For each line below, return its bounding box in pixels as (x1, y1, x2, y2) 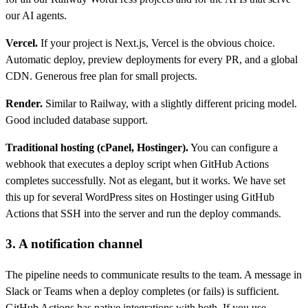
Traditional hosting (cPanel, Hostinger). (5, 141, 188, 153)
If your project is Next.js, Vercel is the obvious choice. (38, 36, 275, 49)
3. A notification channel (5, 236, 142, 252)
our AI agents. (5, 9, 67, 21)
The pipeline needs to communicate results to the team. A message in (5, 269, 302, 280)
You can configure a (188, 141, 278, 153)
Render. (5, 97, 43, 109)
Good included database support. (5, 113, 148, 126)
